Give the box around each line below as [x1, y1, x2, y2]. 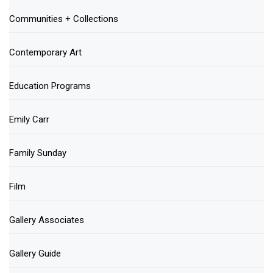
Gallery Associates [9, 214, 84, 226]
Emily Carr [9, 114, 49, 126]
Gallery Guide [9, 248, 61, 260]
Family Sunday [9, 147, 66, 159]
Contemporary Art [9, 47, 82, 58]
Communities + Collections [9, 13, 118, 25]
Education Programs [9, 80, 91, 92]
